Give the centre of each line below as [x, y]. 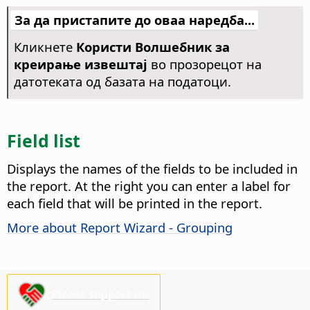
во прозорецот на [204, 64]
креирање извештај [80, 64]
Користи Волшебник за [153, 47]
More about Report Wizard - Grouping [120, 227]
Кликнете [45, 47]
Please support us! [101, 294]
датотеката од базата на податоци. [122, 82]
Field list [44, 140]
